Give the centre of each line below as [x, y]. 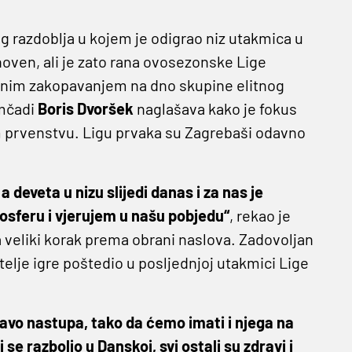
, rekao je [260, 215]
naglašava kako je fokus [215, 108]
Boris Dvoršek [85, 108]
